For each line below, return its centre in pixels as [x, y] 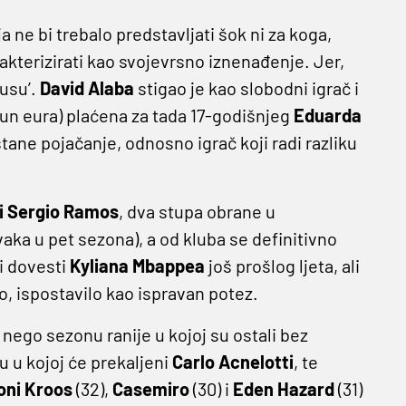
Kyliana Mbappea [137, 266]
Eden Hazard [283, 389]
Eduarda [327, 116]
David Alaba [87, 88]
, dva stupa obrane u [197, 212]
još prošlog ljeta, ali [282, 266]
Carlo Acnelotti [232, 362]
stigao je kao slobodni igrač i [246, 88]
